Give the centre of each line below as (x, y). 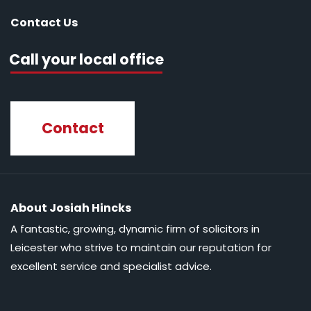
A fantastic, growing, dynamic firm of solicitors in (135, 229)
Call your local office (86, 60)
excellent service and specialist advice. (111, 267)
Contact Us (44, 22)
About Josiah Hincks (71, 208)
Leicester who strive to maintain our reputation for (141, 248)
